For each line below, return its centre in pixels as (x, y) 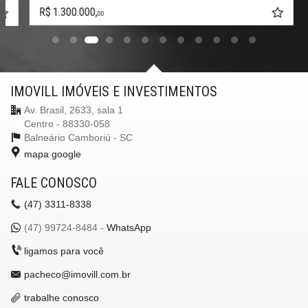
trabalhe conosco (62, 297)
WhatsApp (129, 227)
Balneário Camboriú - (72, 137)
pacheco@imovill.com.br (77, 274)
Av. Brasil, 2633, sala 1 (74, 110)
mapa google (53, 154)
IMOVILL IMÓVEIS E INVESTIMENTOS (114, 91)
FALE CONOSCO (54, 183)
